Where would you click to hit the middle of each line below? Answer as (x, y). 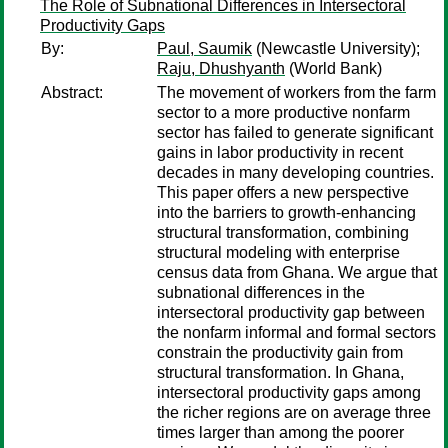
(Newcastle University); (336, 48)
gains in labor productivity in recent (280, 152)
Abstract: (72, 92)
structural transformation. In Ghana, (280, 372)
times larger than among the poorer (280, 432)
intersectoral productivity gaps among (289, 392)
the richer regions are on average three (294, 412)
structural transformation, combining (283, 232)
